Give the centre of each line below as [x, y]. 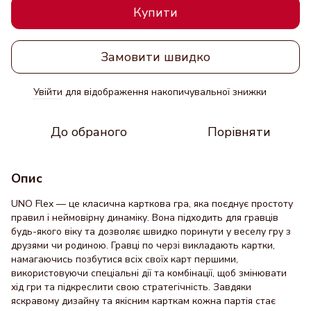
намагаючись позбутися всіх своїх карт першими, [125, 259]
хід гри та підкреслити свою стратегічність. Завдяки [131, 287]
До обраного [89, 132]
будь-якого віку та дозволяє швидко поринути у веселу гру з [151, 232]
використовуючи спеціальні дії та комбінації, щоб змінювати [149, 273]
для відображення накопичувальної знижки [165, 92]
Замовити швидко [155, 57]
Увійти [48, 92]
